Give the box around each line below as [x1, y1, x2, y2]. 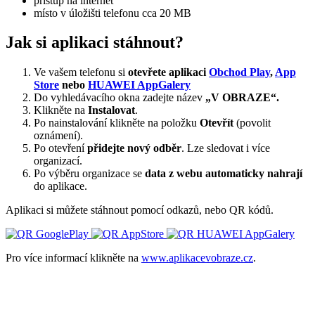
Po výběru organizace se [34, 167, 145, 180]
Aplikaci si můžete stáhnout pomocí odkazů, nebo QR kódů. [6, 204, 274, 217]
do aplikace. [34, 180, 87, 193]
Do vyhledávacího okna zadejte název [34, 91, 205, 104]
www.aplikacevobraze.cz [141, 252, 253, 264]
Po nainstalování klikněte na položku [34, 117, 200, 129]
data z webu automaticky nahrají [145, 167, 302, 180]
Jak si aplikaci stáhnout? [6, 33, 184, 52]
